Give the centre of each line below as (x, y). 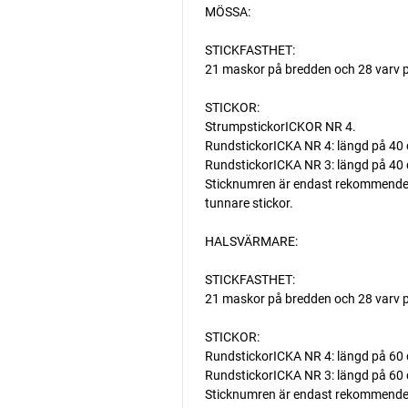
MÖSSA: (227, 12)
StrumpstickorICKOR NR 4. (280, 127)
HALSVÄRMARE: (251, 241)
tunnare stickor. (249, 203)
